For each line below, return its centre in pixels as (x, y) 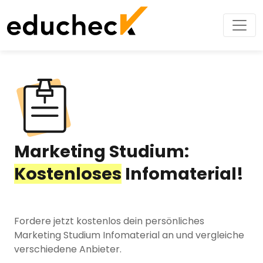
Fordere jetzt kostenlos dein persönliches (109, 221)
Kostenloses (68, 174)
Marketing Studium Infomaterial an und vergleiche (129, 235)
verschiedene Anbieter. (68, 249)
